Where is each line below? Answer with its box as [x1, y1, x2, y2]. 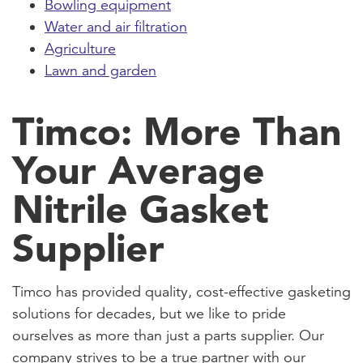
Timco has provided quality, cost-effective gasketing [12, 282, 351, 301]
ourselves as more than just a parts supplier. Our [12, 326, 324, 344]
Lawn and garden [45, 61, 156, 79]
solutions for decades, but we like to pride [12, 304, 286, 322]
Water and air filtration [45, 17, 187, 36]
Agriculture [45, 39, 116, 58]
